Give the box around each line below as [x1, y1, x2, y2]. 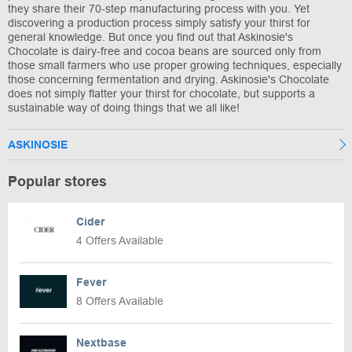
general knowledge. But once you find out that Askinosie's [8, 30, 293, 43]
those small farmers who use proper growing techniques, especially [8, 58, 342, 71]
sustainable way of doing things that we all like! [8, 101, 240, 114]
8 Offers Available [76, 294, 163, 307]
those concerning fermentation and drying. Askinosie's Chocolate [8, 72, 329, 86]
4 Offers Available [76, 233, 163, 247]
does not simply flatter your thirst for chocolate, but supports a [8, 86, 315, 100]
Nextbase [76, 335, 126, 349]
